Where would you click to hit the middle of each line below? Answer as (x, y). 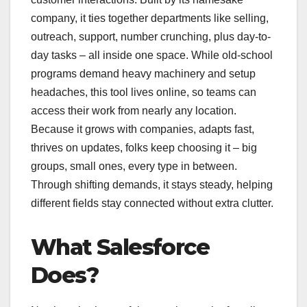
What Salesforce (120, 247)
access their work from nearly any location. (134, 111)
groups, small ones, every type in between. (134, 167)
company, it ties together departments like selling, (150, 19)
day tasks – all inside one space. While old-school (152, 56)
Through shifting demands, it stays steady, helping (152, 185)
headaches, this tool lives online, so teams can (144, 93)
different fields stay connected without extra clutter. (152, 204)
